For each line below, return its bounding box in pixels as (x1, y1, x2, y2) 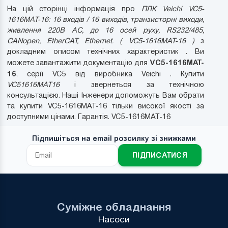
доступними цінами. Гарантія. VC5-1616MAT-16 (7, 112, 170, 121)
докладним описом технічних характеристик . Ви (7, 47, 205, 56)
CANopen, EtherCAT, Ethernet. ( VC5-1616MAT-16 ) (7, 37, 194, 45)
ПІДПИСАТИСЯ (132, 151, 188, 159)
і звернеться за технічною (59, 80, 205, 89)
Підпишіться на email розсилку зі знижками (32, 134, 196, 143)
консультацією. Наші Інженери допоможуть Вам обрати (7, 91, 205, 100)
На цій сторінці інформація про (7, 5, 141, 13)
